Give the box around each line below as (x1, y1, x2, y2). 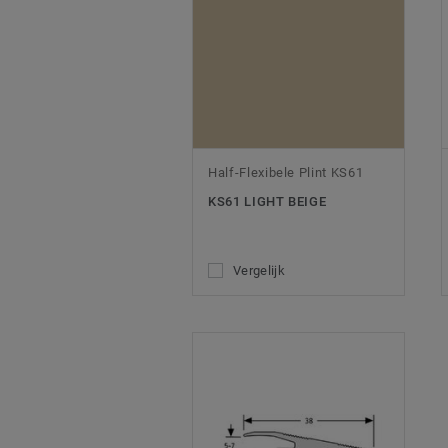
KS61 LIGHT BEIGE (208, 194, 327, 210)
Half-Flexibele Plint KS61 (208, 165, 364, 181)
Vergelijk (233, 263, 285, 279)
